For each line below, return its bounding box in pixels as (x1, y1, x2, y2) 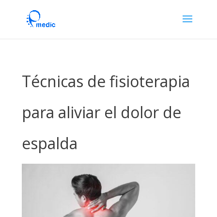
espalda (21, 133, 77, 154)
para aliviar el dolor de (21, 102, 181, 123)
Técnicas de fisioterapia (21, 71, 190, 92)
